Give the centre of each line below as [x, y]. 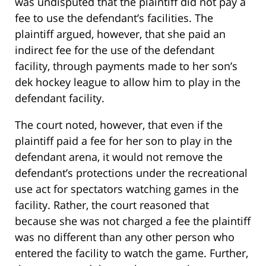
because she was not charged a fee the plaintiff [133, 221]
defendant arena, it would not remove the [119, 156]
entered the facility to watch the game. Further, [132, 253]
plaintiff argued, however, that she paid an [120, 34]
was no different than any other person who [125, 237]
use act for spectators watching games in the [127, 189]
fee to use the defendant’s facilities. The [114, 18]
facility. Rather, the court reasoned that [112, 205]
